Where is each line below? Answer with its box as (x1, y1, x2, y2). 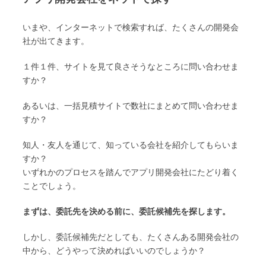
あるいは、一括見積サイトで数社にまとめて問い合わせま (23, 101, 239, 111)
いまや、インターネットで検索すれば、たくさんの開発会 (23, 23, 239, 33)
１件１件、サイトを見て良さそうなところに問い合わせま (23, 62, 239, 72)
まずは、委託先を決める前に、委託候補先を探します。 (23, 207, 230, 217)
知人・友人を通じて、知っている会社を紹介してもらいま (23, 140, 239, 150)
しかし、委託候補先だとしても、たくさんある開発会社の (23, 232, 239, 242)
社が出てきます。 (23, 36, 89, 46)
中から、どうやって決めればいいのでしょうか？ (23, 246, 205, 256)
